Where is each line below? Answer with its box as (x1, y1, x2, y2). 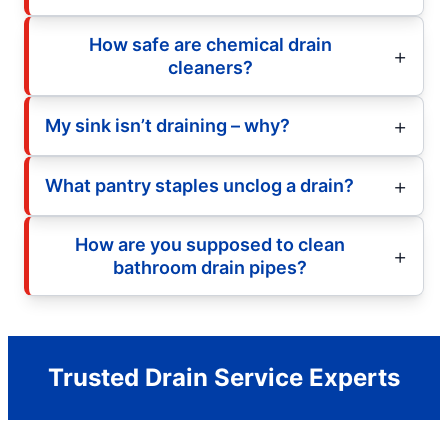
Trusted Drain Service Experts (48, 362, 400, 392)
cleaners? (167, 56, 253, 78)
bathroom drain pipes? (113, 256, 307, 278)
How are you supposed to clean (75, 233, 345, 255)
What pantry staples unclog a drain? (45, 175, 354, 197)
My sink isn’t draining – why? (45, 115, 290, 137)
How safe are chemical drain (88, 33, 332, 55)
